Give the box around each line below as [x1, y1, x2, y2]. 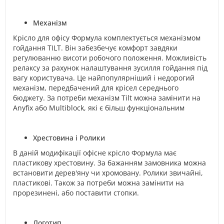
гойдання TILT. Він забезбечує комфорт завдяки [13, 42, 177, 52]
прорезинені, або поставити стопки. [13, 187, 139, 197]
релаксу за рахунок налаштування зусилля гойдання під [13, 62, 207, 72]
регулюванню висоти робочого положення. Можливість [13, 52, 206, 62]
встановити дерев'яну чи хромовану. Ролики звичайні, [13, 167, 203, 177]
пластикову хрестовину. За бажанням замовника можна [13, 157, 206, 167]
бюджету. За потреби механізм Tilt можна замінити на [13, 92, 200, 102]
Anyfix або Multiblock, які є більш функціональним [13, 102, 184, 112]
